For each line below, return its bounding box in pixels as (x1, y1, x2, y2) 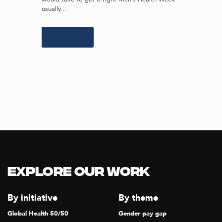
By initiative (7, 191, 57, 204)
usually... (42, 4, 66, 13)
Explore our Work (7, 164, 150, 182)
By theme (118, 191, 158, 204)
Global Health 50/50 (7, 209, 68, 219)
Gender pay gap (118, 209, 166, 219)
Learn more (51, 32, 84, 42)
